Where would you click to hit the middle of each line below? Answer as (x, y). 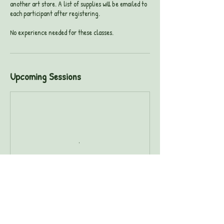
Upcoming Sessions (45, 76)
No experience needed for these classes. (62, 32)
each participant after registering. (55, 13)
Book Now (43, 211)
